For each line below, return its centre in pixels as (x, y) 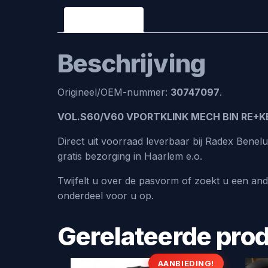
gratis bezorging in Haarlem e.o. (130, 156)
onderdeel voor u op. (106, 195)
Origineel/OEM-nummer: (114, 92)
